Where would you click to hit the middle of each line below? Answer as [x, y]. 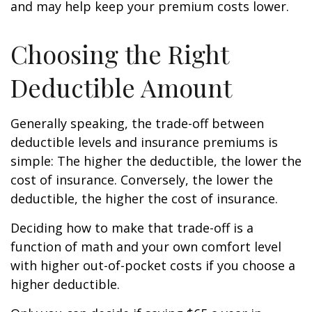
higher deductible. [65, 284]
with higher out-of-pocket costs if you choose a [153, 265]
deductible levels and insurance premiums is [144, 142]
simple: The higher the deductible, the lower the [156, 161]
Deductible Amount [121, 87]
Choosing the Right [119, 54]
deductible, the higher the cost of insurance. [144, 198]
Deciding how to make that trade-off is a [132, 228]
